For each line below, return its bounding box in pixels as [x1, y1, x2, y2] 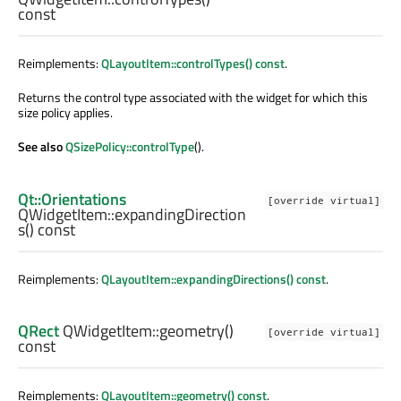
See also [18, 137, 65, 157]
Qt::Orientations [18, 186, 126, 211]
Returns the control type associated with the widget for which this [18, 88, 368, 107]
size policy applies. [18, 103, 113, 123]
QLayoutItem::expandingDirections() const [101, 269, 326, 288]
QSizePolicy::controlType [65, 137, 194, 157]
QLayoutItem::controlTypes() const [101, 54, 285, 73]
